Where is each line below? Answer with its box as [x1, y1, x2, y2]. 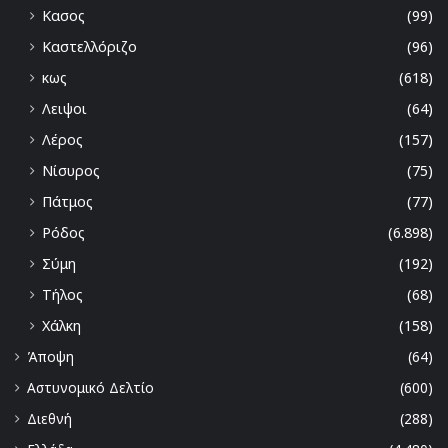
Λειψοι [42, 99, 87, 119]
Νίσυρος [42, 161, 100, 181]
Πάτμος [42, 192, 93, 212]
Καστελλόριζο [42, 37, 137, 57]
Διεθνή [27, 409, 72, 429]
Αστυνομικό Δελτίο [27, 378, 154, 398]
